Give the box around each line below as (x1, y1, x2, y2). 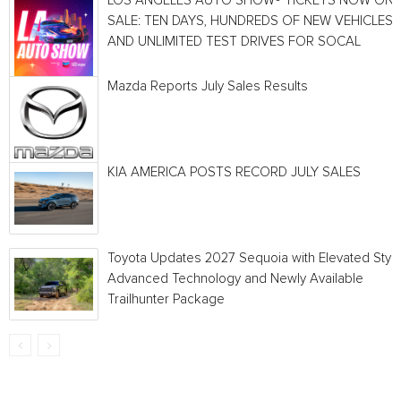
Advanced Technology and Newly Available (107, 272, 363, 286)
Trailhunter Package (107, 293, 225, 306)
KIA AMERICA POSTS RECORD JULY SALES (107, 166, 361, 179)
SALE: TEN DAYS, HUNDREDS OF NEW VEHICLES (107, 14, 393, 28)
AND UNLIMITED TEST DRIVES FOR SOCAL (107, 35, 361, 48)
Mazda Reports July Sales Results (107, 80, 308, 93)
